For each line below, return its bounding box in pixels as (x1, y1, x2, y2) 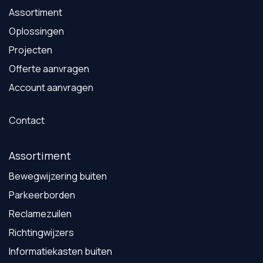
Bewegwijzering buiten (9, 169, 107, 183)
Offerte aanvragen (9, 62, 89, 75)
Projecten (9, 43, 52, 56)
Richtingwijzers (9, 225, 74, 239)
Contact (9, 113, 45, 127)
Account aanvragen (9, 80, 93, 94)
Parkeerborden (9, 188, 75, 201)
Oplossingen (9, 24, 64, 38)
